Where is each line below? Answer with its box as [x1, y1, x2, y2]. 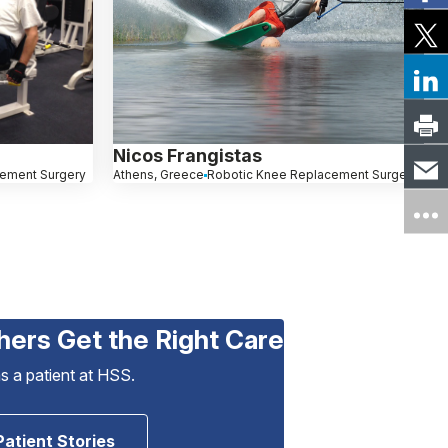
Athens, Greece [112, 167, 204, 183]
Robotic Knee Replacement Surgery [206, 167, 418, 183]
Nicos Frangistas [112, 145, 262, 167]
